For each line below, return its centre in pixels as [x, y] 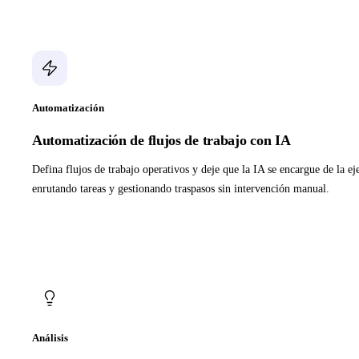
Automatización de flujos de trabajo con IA [161, 141]
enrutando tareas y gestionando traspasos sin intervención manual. [181, 189]
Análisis [50, 338]
